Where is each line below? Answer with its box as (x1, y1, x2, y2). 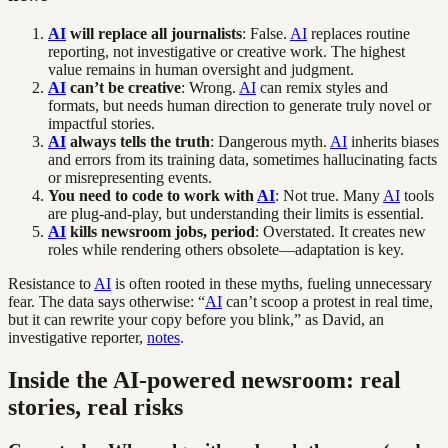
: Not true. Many (275, 186, 383, 204)
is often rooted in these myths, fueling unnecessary (111, 274, 432, 292)
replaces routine (307, 24, 410, 42)
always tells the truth (66, 132, 210, 150)
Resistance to (8, 274, 94, 292)
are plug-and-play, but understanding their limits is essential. (48, 204, 424, 222)
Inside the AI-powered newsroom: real (8, 366, 401, 393)
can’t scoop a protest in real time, (222, 292, 433, 310)
